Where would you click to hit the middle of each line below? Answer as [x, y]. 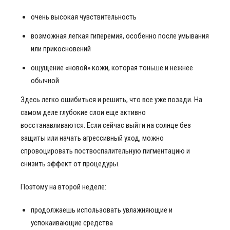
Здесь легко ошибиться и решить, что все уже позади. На [111, 100]
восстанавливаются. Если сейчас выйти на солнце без [106, 125]
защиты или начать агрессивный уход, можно [92, 138]
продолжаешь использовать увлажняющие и [102, 210]
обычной [45, 81]
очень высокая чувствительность [84, 17]
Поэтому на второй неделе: [63, 187]
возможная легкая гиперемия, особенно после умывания [120, 36]
